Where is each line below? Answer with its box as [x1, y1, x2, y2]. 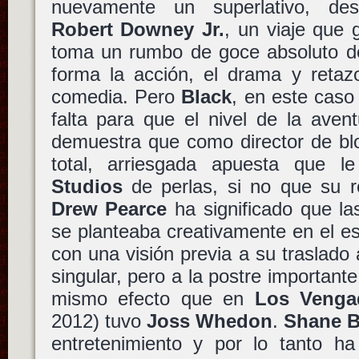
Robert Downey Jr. [50, 18, 225, 40]
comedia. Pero [50, 86, 182, 107]
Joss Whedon [146, 310, 272, 332]
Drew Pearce [50, 198, 167, 220]
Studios [50, 175, 123, 197]
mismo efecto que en [50, 288, 255, 309]
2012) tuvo [50, 310, 147, 332]
